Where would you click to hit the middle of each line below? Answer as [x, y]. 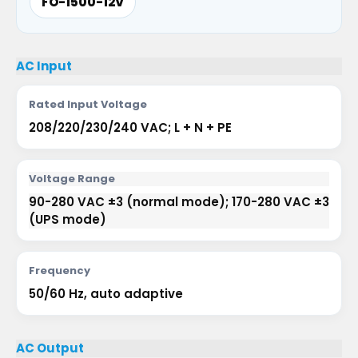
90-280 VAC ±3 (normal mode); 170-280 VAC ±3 [179, 202]
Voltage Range [72, 179]
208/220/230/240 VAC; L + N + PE [130, 127]
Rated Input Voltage [88, 104]
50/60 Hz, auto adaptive [106, 294]
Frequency [60, 270]
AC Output [50, 348]
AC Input [44, 66]
